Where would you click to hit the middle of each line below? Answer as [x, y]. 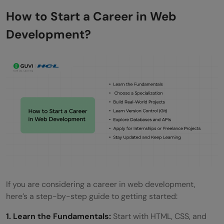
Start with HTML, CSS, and [160, 216]
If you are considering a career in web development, [101, 184]
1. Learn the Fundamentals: [59, 216]
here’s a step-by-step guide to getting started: [92, 196]
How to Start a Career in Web [91, 16]
